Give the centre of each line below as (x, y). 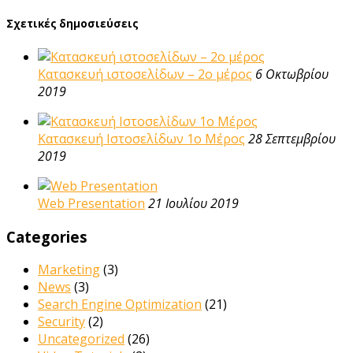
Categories (47, 236)
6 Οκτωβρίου (292, 74)
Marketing (69, 270)
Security (61, 322)
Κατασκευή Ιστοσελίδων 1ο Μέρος (141, 138)
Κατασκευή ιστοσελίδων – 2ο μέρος (145, 74)
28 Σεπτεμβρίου (292, 138)
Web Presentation (91, 203)
